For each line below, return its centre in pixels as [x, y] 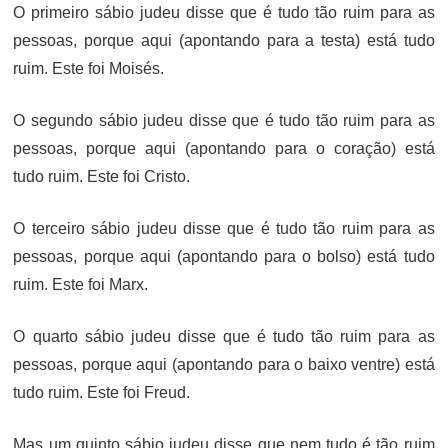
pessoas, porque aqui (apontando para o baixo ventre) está [224, 364]
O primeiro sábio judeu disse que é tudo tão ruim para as [224, 12]
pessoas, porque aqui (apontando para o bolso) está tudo [224, 256]
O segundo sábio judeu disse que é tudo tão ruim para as [224, 120]
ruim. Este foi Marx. [81, 284]
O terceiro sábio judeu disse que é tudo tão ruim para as [224, 228]
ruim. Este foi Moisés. [89, 68]
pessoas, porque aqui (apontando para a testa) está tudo [224, 40]
